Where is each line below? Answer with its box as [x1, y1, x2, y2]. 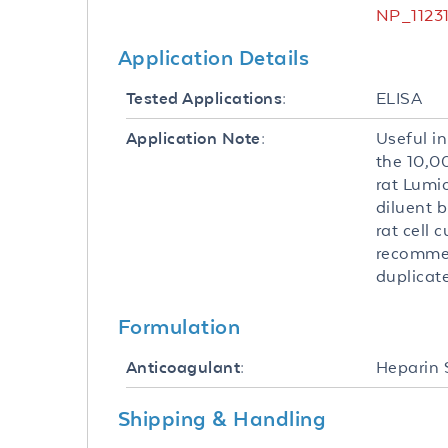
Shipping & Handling [118, 406, 327, 430]
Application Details [118, 45, 310, 69]
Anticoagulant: [126, 358, 245, 377]
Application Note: [126, 129, 266, 148]
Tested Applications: [126, 89, 287, 108]
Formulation [118, 314, 241, 338]
